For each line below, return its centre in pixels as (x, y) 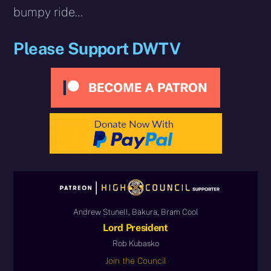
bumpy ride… (48, 12)
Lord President (135, 227)
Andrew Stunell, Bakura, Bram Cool (135, 212)
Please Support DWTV (97, 48)
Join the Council (135, 260)
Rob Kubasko (135, 243)
